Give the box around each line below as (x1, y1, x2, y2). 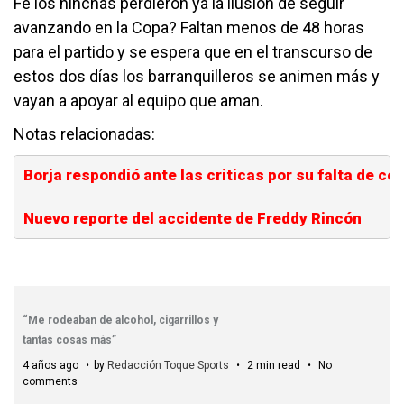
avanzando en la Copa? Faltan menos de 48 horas (14, 17, 364, 37)
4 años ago (23, 358, 81, 372)
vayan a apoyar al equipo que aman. (14, 90, 263, 110)
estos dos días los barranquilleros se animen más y (14, 66, 380, 86)
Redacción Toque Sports (107, 358, 229, 372)
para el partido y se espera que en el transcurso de (14, 41, 372, 61)
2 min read (244, 358, 303, 372)
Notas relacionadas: (14, 124, 155, 143)
